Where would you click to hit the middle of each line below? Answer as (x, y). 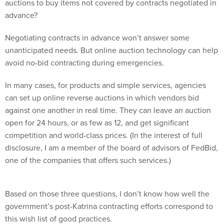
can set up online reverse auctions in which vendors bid (102, 97)
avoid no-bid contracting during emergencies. (84, 62)
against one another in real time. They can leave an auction (108, 110)
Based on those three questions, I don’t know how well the (107, 193)
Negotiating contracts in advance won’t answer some (97, 37)
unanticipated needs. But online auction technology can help (111, 50)
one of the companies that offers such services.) (88, 160)
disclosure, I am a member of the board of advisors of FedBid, (111, 147)
